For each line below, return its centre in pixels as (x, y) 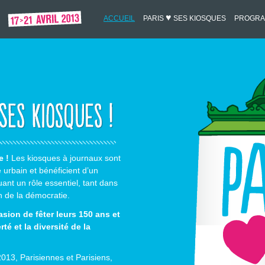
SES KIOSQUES (199, 18)
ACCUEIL (119, 18)
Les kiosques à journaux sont (65, 158)
